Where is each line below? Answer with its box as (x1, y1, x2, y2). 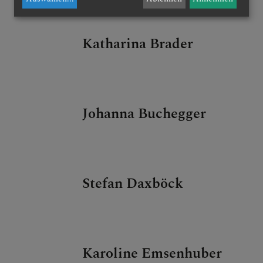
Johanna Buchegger (82, 103, 207, 125)
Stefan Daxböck (82, 173, 184, 195)
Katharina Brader (82, 33, 194, 55)
